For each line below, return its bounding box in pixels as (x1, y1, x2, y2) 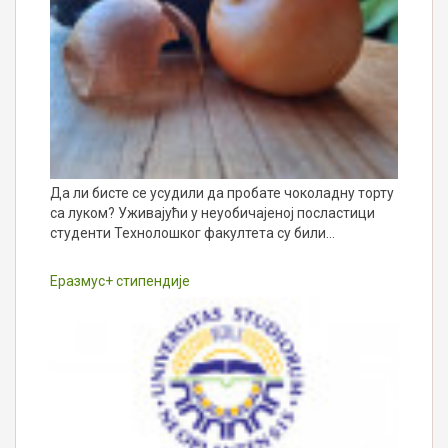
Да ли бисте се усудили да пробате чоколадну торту (50, 184, 394, 201)
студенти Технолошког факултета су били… (50, 224, 335, 241)
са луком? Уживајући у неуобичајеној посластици (50, 204, 375, 221)
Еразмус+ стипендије (50, 272, 190, 289)
